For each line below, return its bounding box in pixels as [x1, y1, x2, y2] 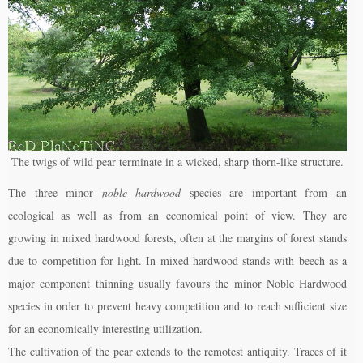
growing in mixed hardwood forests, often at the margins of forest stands [8, 230, 347, 246]
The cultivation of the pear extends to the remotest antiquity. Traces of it [8, 344, 347, 360]
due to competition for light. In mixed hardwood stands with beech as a [8, 253, 347, 269]
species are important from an [181, 185, 348, 201]
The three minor [8, 185, 102, 201]
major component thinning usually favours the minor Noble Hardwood [8, 275, 347, 292]
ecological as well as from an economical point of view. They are [8, 207, 347, 224]
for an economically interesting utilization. [8, 321, 203, 337]
